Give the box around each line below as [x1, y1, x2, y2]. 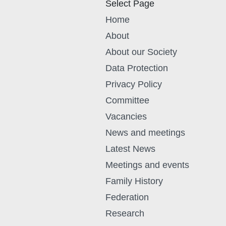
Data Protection [105, 63, 168, 73]
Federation [105, 192, 149, 202]
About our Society [105, 47, 177, 57]
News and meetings [105, 128, 185, 138]
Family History [105, 176, 163, 186]
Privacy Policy [105, 79, 162, 89]
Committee [105, 95, 149, 105]
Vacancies [105, 111, 147, 122]
